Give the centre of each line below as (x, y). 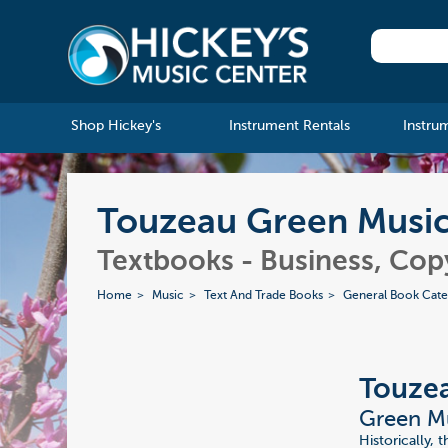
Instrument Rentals (289, 126)
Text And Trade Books (264, 296)
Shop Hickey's (115, 126)
